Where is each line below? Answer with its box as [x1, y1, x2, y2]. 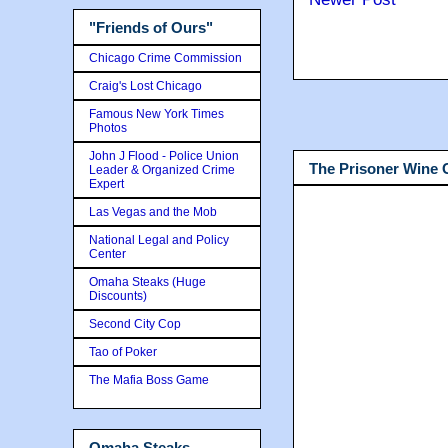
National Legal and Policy [89, 232, 229, 247]
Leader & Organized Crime [89, 162, 235, 177]
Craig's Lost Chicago [89, 78, 202, 93]
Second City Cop [89, 316, 181, 331]
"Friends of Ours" [89, 19, 213, 36]
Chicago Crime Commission [89, 50, 242, 65]
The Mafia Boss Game [89, 372, 209, 387]
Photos [89, 120, 127, 135]
